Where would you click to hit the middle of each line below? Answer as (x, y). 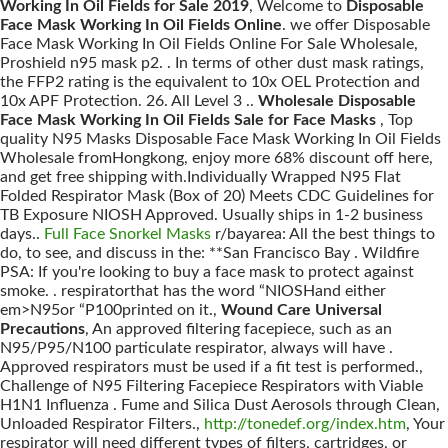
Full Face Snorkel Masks (127, 234)
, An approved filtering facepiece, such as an (238, 329)
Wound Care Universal (301, 310)
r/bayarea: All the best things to (323, 234)
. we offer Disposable (356, 25)
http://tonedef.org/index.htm (305, 424)
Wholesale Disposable (337, 101)
